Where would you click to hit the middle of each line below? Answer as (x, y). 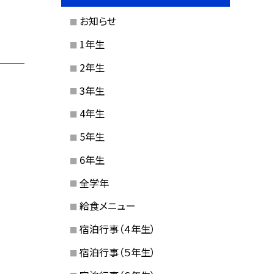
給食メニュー (107, 206)
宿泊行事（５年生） (117, 252)
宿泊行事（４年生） (117, 229)
